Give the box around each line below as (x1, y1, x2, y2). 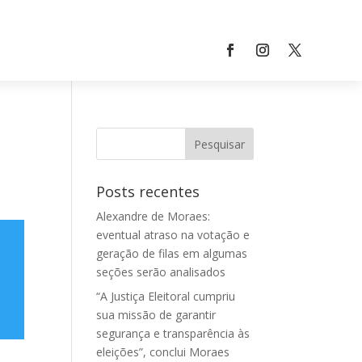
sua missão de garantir (96, 307, 217, 322)
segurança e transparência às (96, 326, 250, 341)
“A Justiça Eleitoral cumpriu (96, 288, 236, 304)
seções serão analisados (96, 264, 226, 280)
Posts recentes (96, 182, 200, 201)
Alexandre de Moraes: (96, 208, 211, 224)
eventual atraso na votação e (96, 227, 250, 242)
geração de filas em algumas (96, 246, 248, 261)
